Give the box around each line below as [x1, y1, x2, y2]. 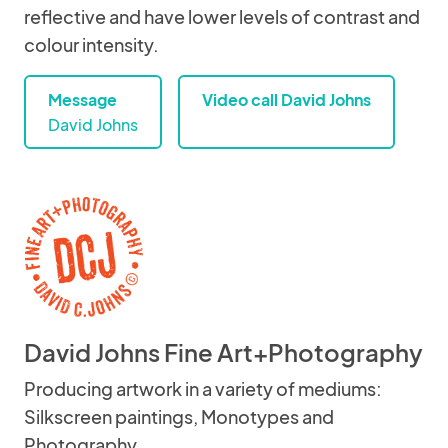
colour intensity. [24, 33, 159, 56]
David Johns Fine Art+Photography [24, 337, 423, 367]
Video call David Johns [202, 89, 371, 110]
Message [48, 89, 117, 110]
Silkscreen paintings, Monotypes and [24, 405, 334, 428]
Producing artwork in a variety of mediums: [24, 377, 382, 400]
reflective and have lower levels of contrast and [24, 5, 420, 28]
